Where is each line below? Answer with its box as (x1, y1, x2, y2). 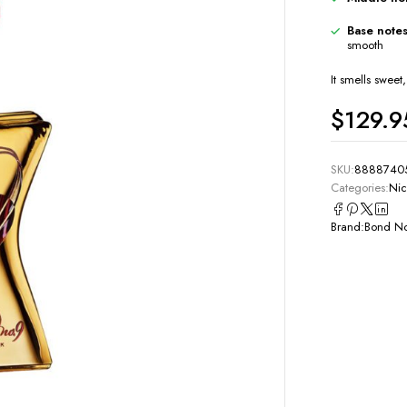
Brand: (331, 218, 364, 236)
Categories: (331, 178, 389, 196)
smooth (347, 35, 383, 54)
